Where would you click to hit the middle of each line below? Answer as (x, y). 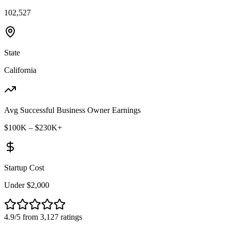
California (20, 70)
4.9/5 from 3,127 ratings (43, 217)
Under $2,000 (27, 185)
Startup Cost (24, 168)
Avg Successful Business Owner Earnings (72, 110)
